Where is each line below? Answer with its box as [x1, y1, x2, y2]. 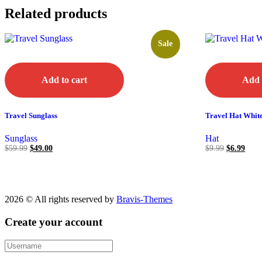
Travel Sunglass [5, 111, 57, 120]
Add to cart [42, 75, 87, 85]
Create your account [5, 216, 102, 229]
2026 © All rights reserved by [5, 194, 116, 205]
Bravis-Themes [116, 194, 173, 205]
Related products [5, 6, 107, 22]
